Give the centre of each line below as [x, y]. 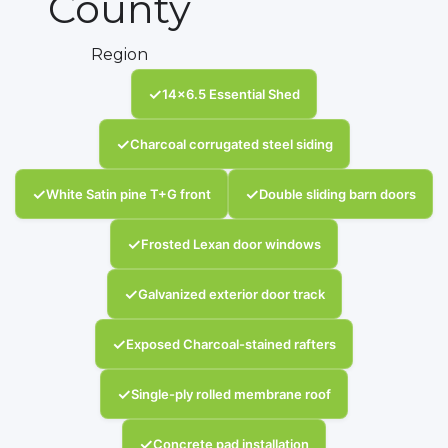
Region [119, 55]
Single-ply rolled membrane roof [231, 394]
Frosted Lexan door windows [231, 244]
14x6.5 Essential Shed [231, 94]
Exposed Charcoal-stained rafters [231, 344]
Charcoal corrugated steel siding [231, 144]
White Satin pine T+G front [128, 194]
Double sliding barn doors [337, 194]
